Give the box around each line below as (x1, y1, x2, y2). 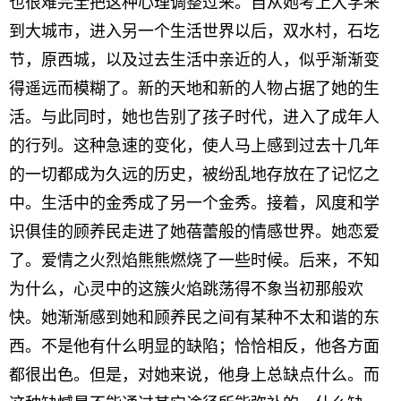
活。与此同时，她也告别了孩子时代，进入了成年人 (9, 108, 380, 126)
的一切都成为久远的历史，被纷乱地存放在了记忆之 (9, 166, 380, 183)
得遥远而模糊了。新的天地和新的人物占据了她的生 (9, 80, 380, 98)
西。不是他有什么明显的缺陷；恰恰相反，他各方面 (9, 337, 380, 355)
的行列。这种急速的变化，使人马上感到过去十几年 (9, 137, 380, 155)
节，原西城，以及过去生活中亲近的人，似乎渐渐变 (9, 51, 380, 69)
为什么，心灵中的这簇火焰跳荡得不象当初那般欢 (9, 280, 363, 298)
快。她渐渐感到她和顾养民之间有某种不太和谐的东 (9, 309, 380, 327)
